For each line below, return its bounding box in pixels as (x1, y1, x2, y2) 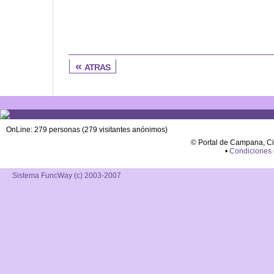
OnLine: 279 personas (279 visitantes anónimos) (6, 125, 168, 134)
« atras (75, 59, 110, 73)
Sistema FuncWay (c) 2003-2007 (12, 171, 121, 180)
